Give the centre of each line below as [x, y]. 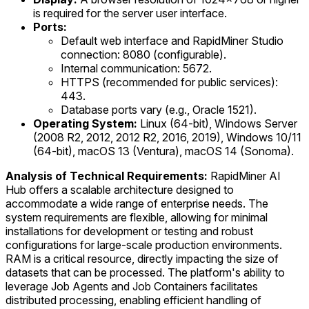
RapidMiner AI [244, 176]
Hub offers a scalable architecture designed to [120, 189]
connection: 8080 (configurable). [143, 54]
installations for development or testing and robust [129, 231]
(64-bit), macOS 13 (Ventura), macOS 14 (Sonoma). [163, 151]
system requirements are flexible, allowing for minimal [137, 217]
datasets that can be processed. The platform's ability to [145, 272]
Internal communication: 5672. [136, 68]
